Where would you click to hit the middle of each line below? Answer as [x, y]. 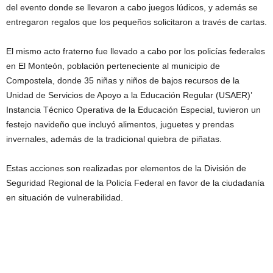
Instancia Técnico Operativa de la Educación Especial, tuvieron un [133, 110]
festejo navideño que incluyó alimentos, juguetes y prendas [120, 124]
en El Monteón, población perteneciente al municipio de [113, 66]
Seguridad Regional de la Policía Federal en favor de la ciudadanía [135, 183]
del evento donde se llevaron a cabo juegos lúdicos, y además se [132, 7]
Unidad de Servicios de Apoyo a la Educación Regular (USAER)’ [129, 95]
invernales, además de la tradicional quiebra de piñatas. [114, 139]
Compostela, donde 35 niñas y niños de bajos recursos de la [123, 80]
